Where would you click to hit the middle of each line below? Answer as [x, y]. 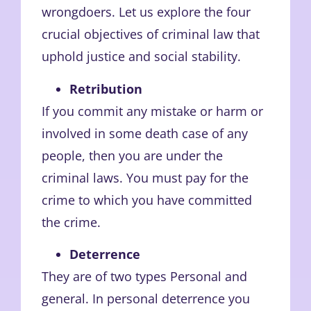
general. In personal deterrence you [146, 299]
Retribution [106, 89]
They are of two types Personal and [144, 277]
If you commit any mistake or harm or [152, 111]
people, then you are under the [132, 155]
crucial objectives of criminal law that [151, 34]
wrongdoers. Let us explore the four [146, 12]
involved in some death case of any [145, 133]
